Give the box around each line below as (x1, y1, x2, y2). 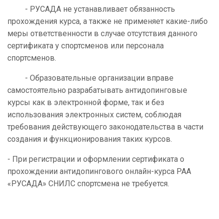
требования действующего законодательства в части (7, 122, 203, 132)
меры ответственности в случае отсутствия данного (7, 29, 197, 39)
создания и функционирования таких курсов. (7, 134, 172, 144)
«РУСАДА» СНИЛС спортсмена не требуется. (7, 179, 169, 189)
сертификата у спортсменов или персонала (7, 41, 164, 51)
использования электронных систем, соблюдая (7, 110, 181, 120)
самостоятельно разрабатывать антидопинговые (7, 86, 187, 95)
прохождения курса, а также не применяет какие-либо (7, 17, 208, 26)
